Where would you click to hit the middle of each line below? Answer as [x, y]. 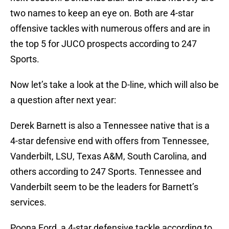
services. [28, 202]
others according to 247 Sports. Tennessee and [106, 172]
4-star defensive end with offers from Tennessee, [110, 141]
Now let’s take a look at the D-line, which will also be [114, 85]
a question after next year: [63, 100]
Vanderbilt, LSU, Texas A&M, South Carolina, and [108, 156]
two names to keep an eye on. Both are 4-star [102, 13]
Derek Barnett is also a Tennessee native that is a [110, 126]
